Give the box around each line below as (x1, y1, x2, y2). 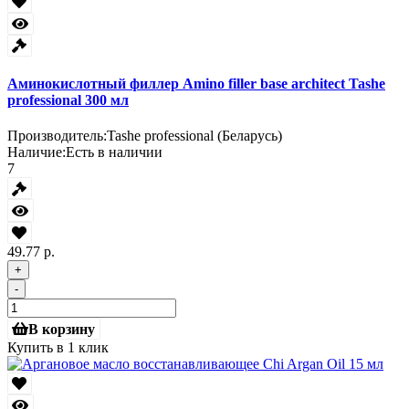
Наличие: (7, 144, 66, 161)
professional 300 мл (7, 92, 129, 109)
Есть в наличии (66, 144, 163, 161)
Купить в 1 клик (7, 339, 109, 355)
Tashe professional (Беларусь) (107, 128, 282, 144)
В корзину (28, 321, 96, 337)
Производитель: (7, 128, 107, 144)
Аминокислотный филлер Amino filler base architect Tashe (7, 76, 385, 92)
